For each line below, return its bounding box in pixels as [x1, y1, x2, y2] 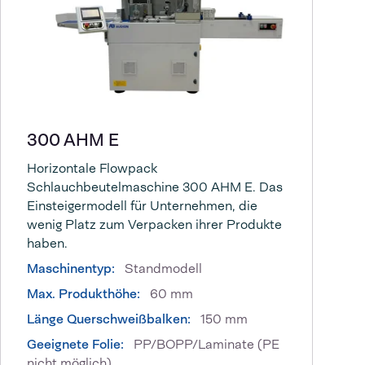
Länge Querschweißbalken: [27, 310, 194, 328]
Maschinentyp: [27, 260, 115, 278]
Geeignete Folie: [27, 336, 124, 354]
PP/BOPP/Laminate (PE [130, 336, 279, 354]
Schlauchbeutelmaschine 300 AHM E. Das [27, 178, 283, 196]
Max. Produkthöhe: [27, 285, 143, 303]
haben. [27, 235, 68, 253]
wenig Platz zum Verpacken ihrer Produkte [27, 216, 282, 234]
